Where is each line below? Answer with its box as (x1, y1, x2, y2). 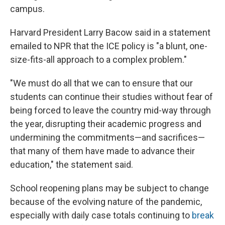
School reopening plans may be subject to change (10, 183, 209, 194)
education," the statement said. (10, 159, 133, 170)
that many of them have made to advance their (10, 146, 195, 157)
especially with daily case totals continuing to (10, 210, 192, 221)
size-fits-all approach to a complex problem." (10, 54, 187, 65)
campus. (10, 4, 45, 15)
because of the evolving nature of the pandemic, (10, 196, 202, 207)
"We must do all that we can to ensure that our (10, 78, 193, 89)
